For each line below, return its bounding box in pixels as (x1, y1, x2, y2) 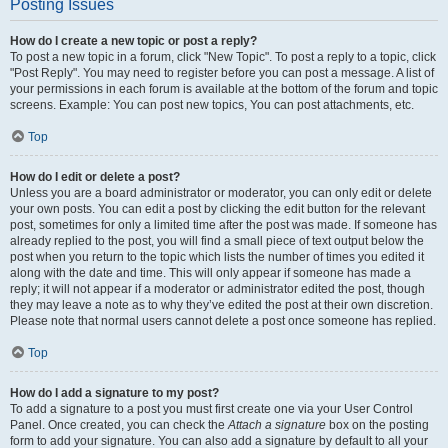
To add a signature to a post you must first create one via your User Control (10, 402, 413, 416)
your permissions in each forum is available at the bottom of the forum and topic (10, 82, 438, 96)
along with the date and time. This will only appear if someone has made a (10, 266, 411, 280)
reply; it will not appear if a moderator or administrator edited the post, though (10, 282, 425, 296)
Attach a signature (228, 418, 326, 432)
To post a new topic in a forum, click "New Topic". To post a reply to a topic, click (10, 50, 436, 64)
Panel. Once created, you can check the (10, 418, 228, 432)
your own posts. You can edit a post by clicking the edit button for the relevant (10, 202, 425, 216)
